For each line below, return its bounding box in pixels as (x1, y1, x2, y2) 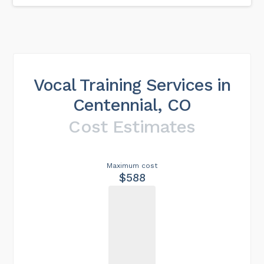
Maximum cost (107, 161, 157, 170)
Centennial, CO (72, 94, 192, 115)
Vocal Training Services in (33, 74, 231, 95)
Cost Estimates (68, 115, 196, 137)
